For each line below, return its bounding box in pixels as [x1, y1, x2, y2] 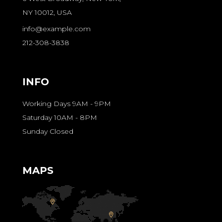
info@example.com [22, 24, 91, 33]
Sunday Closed [22, 127, 73, 136]
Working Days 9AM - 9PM [22, 99, 111, 108]
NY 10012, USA [22, 8, 72, 17]
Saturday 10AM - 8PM [22, 113, 97, 122]
